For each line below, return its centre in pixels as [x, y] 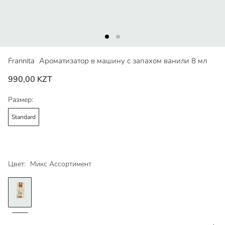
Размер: [21, 100]
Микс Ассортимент [61, 164]
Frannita [22, 61]
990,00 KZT [30, 80]
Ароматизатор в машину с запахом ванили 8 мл [123, 61]
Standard [24, 117]
